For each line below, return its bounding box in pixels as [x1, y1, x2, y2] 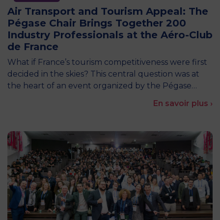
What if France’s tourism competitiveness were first [7, 57, 207, 67]
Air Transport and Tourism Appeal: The [7, 5, 208, 17]
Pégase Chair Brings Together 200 [7, 17, 186, 29]
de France [7, 41, 58, 53]
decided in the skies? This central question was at [7, 69, 199, 79]
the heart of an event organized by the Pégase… [7, 81, 197, 90]
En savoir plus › [153, 99, 213, 108]
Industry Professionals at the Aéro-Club [7, 29, 213, 41]
